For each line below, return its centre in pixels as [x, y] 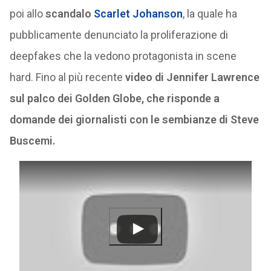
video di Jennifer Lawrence [192, 77]
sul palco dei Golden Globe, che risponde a [114, 98]
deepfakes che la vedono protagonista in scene [123, 56]
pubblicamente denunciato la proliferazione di [119, 35]
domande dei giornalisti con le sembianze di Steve [134, 119]
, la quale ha [210, 14]
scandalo [67, 14]
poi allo [26, 14]
